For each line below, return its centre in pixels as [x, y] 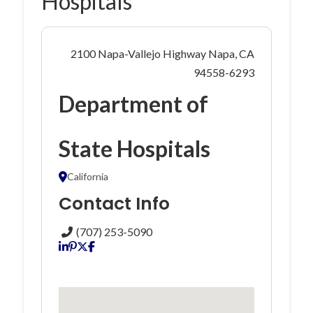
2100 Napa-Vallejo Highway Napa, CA [163, 53]
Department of [133, 104]
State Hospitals [134, 148]
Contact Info [114, 204]
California [87, 176]
